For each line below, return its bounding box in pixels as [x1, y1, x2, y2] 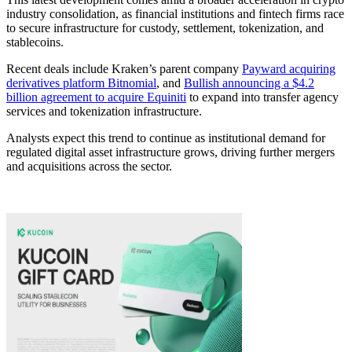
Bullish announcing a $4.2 [184, 75, 314, 90]
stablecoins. [6, 35, 64, 49]
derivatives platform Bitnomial [6, 75, 156, 90]
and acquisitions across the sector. [6, 159, 172, 173]
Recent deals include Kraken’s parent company [6, 61, 242, 75]
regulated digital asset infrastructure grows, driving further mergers [6, 145, 335, 159]
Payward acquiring [242, 61, 335, 75]
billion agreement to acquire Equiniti [6, 90, 186, 104]
